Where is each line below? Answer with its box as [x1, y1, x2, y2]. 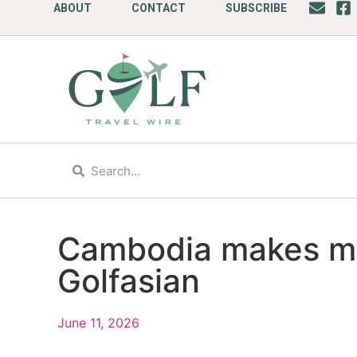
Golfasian [57, 261, 200, 300]
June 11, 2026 [57, 315, 139, 331]
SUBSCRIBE [226, 2, 288, 14]
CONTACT [131, 2, 186, 14]
